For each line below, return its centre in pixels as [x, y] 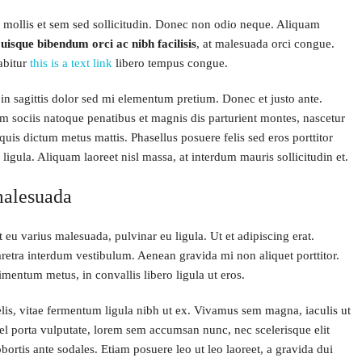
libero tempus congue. [170, 63]
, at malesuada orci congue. [265, 44]
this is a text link [71, 63]
